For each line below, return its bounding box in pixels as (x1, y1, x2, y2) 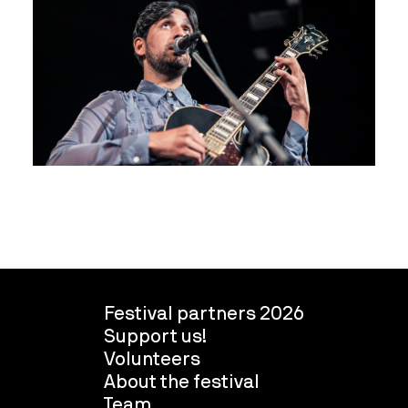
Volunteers (104, 347, 200, 370)
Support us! (104, 324, 207, 347)
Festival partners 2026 (104, 301, 304, 324)
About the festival (104, 370, 260, 393)
